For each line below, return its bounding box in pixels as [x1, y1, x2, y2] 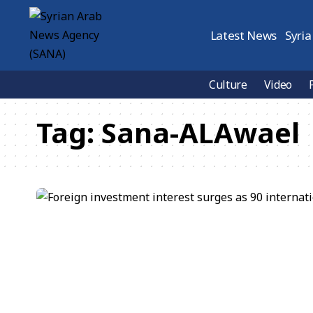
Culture [209, 77, 247, 92]
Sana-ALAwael [101, 113, 300, 152]
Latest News [210, 27, 277, 43]
